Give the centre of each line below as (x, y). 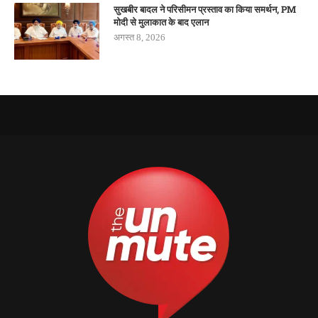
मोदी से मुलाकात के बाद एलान (161, 22)
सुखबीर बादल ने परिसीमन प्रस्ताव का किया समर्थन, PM (205, 10)
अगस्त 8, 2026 (139, 38)
